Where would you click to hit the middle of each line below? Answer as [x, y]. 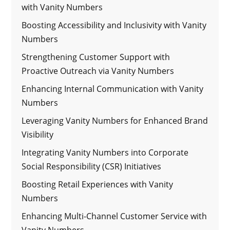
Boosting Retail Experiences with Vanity [98, 184]
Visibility [38, 134]
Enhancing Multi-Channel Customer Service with [114, 216]
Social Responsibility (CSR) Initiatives [92, 166]
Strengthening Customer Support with [96, 57]
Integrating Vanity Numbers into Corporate [105, 152]
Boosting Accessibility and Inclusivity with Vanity [114, 25]
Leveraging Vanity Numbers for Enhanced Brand [115, 120]
